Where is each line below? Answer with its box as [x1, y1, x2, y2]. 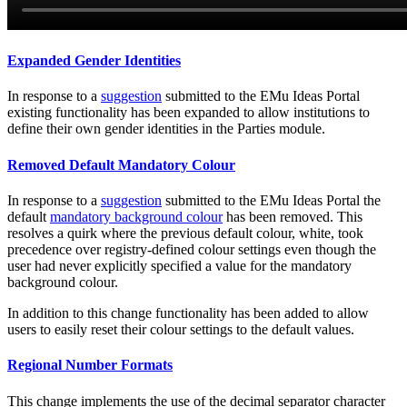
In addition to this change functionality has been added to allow [7, 305, 369, 321]
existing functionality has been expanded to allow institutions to [7, 104, 370, 121]
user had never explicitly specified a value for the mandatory [7, 258, 352, 273]
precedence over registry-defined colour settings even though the [7, 242, 376, 257]
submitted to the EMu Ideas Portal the [162, 193, 381, 208]
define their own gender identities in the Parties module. [7, 121, 325, 137]
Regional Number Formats [7, 357, 173, 373]
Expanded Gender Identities [7, 53, 181, 69]
